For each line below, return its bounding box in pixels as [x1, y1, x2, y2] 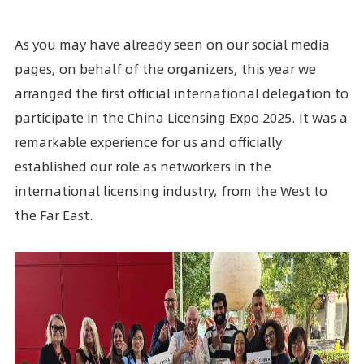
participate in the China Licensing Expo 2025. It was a [14, 109, 348, 127]
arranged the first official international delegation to [14, 84, 349, 102]
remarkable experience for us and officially [14, 133, 282, 151]
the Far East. [14, 206, 93, 224]
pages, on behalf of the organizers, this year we [14, 60, 316, 78]
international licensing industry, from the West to [14, 182, 327, 200]
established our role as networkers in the [14, 158, 271, 175]
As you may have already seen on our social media [14, 36, 330, 54]
